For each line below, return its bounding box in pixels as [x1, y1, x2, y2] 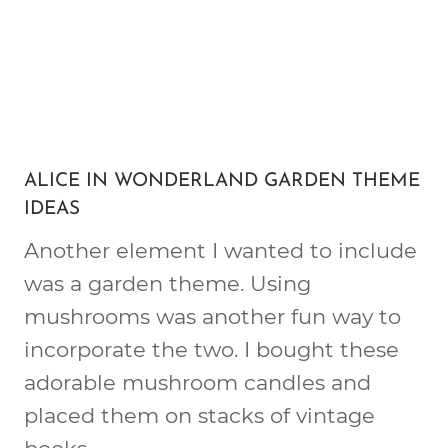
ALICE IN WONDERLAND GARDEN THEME [24, 172, 420, 191]
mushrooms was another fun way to [24, 303, 401, 329]
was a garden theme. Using [24, 270, 311, 296]
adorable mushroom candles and [24, 369, 371, 395]
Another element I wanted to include [24, 237, 417, 263]
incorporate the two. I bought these [24, 336, 399, 362]
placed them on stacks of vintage [24, 402, 375, 428]
